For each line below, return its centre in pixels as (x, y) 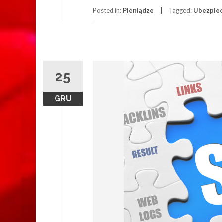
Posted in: (108, 10)
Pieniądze (138, 10)
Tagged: (181, 10)
